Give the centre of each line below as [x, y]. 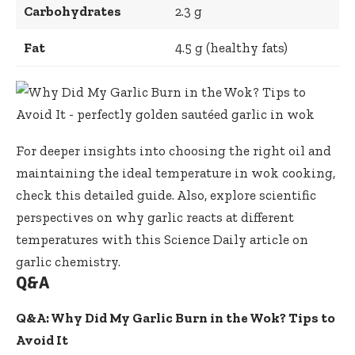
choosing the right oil [237, 150]
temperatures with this [90, 239]
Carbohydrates [72, 11]
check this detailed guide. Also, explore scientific [166, 195]
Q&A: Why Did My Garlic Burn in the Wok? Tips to [176, 318]
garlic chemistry [67, 261]
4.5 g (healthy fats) [231, 47]
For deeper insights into [92, 150]
